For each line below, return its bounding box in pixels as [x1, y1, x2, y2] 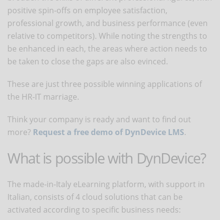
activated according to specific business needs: [7, 204, 183, 215]
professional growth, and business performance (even [7, 17, 208, 28]
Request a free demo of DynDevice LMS [33, 126, 184, 137]
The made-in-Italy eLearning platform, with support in [7, 178, 205, 190]
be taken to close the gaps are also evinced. [7, 55, 168, 67]
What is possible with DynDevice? [7, 148, 206, 167]
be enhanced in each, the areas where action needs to [7, 43, 207, 54]
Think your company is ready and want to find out [7, 113, 191, 125]
